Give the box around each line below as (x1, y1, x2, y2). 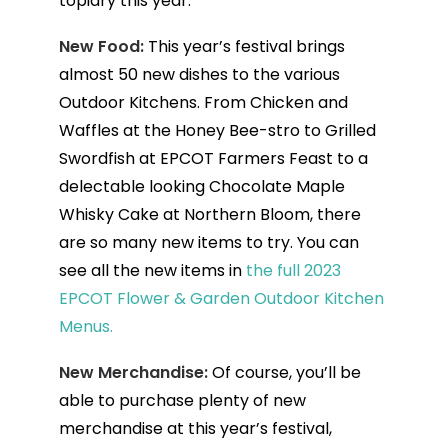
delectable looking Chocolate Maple (58, 174, 345, 198)
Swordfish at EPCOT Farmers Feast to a (58, 146, 368, 170)
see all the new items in (58, 258, 246, 282)
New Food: (58, 34, 148, 58)
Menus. (58, 314, 113, 338)
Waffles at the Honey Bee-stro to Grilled (58, 118, 376, 142)
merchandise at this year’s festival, (58, 416, 332, 440)
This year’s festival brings (147, 34, 345, 58)
